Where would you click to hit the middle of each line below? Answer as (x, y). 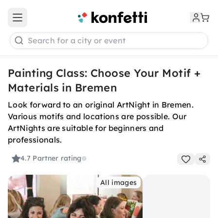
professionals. (35, 140)
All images (119, 182)
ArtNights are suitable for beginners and (86, 128)
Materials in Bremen (63, 88)
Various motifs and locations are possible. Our (97, 116)
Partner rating (57, 158)
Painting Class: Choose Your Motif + (104, 73)
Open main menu (46, 22)
